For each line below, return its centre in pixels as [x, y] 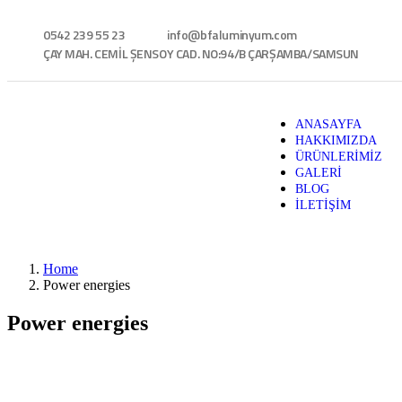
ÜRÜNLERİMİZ [338, 157]
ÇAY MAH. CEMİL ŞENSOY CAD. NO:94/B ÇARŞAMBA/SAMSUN [201, 53]
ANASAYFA [328, 124]
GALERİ [318, 173]
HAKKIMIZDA [336, 140]
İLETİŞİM [323, 205]
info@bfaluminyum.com [232, 35]
